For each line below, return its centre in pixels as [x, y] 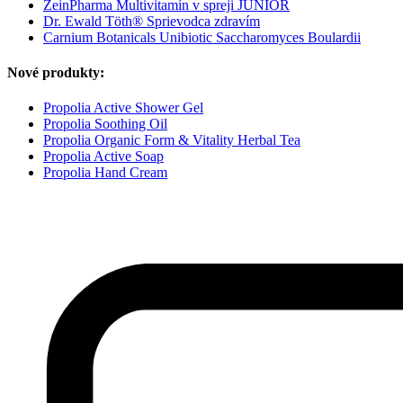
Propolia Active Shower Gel [123, 108]
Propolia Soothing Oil [105, 124]
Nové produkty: [56, 72]
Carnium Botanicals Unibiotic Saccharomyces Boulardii [202, 37]
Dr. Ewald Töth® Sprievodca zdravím [152, 21]
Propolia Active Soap [103, 157]
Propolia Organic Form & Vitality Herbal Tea [172, 140]
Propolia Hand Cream [105, 173]
